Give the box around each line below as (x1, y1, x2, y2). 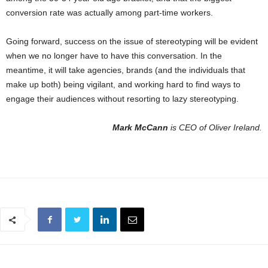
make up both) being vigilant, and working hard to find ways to (6, 80, 240, 90)
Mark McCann (112, 123, 168, 133)
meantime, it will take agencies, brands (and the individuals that (6, 65, 245, 75)
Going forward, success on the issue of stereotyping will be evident (6, 36, 258, 47)
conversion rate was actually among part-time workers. (6, 8, 213, 18)
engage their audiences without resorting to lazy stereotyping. (6, 94, 239, 104)
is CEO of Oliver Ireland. (168, 123, 262, 133)
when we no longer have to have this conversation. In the (6, 51, 222, 61)
